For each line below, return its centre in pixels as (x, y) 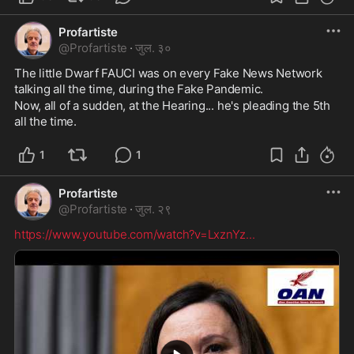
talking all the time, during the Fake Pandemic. (139, 88)
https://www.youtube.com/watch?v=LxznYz (130, 234)
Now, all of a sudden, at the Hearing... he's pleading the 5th (172, 105)
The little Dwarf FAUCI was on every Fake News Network (168, 73)
